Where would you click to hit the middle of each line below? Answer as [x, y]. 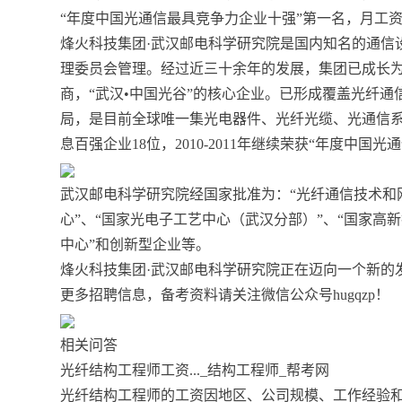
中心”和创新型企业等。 [135, 245]
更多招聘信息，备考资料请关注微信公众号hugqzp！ [225, 295]
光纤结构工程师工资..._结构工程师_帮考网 [195, 371]
